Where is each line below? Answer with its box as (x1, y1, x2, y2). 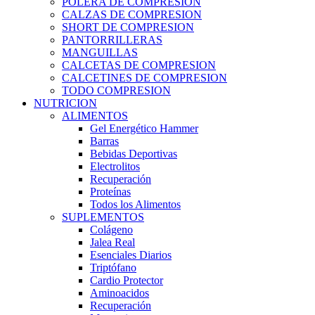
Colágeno (90, 223, 133, 236)
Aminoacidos (90, 286, 149, 299)
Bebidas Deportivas (90, 147, 177, 160)
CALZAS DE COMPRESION (62, 8, 202, 20)
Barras (90, 134, 119, 147)
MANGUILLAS (62, 46, 138, 58)
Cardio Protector (90, 274, 163, 286)
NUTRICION (34, 96, 97, 109)
